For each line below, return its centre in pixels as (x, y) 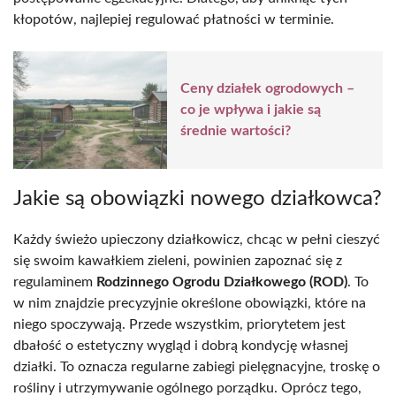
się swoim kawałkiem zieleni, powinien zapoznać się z (178, 260)
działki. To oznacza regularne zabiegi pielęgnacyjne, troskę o (197, 366)
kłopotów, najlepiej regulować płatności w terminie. (174, 19)
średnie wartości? (236, 131)
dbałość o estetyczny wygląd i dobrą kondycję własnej (181, 345)
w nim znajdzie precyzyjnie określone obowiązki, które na (190, 303)
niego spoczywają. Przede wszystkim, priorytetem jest (179, 324)
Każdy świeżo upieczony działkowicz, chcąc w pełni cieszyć (197, 239)
